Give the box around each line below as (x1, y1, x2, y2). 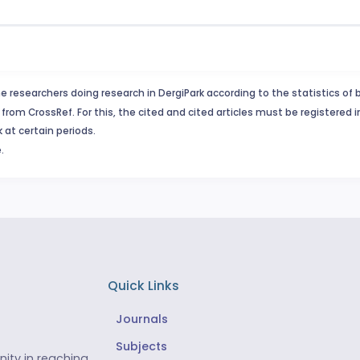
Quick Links (107, 276, 179, 294)
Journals (115, 311, 168, 328)
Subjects (115, 338, 167, 355)
